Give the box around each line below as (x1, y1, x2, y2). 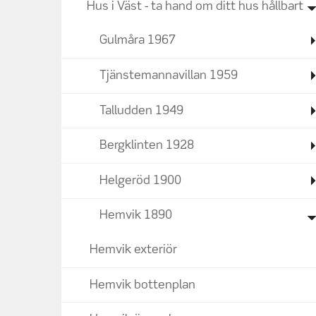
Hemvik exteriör (90, 243, 177, 256)
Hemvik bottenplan (90, 279, 195, 291)
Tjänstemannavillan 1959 (99, 69, 238, 82)
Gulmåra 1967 (99, 35, 176, 47)
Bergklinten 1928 (99, 140, 194, 152)
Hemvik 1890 (99, 209, 172, 222)
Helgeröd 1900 (99, 174, 181, 187)
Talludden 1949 (99, 104, 183, 117)
